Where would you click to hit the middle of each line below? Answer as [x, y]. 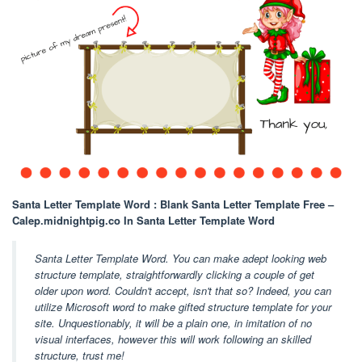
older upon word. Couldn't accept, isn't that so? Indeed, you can [183, 290]
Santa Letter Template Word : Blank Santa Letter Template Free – [173, 204]
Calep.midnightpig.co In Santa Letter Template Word [143, 220]
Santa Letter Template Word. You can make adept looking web [181, 258]
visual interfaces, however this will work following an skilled [173, 339]
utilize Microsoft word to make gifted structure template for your [183, 306]
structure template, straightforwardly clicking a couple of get [175, 274]
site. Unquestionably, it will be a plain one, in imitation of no [173, 322]
